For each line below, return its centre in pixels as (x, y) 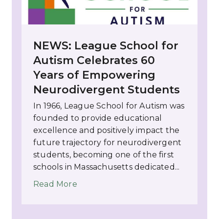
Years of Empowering (94, 75)
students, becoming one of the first (104, 154)
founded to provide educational (98, 118)
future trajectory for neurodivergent (108, 142)
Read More (55, 184)
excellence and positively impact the (107, 130)
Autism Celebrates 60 (94, 60)
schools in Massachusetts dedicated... (107, 167)
